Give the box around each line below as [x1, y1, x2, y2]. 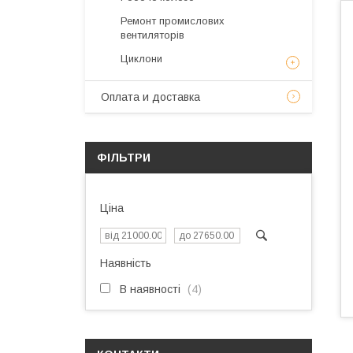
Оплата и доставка [101, 91, 200, 103]
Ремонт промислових [121, 15, 225, 27]
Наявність [100, 257, 151, 269]
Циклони [121, 53, 162, 65]
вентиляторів [121, 29, 184, 41]
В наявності [120, 283, 180, 295]
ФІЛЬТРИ [97, 151, 150, 164]
